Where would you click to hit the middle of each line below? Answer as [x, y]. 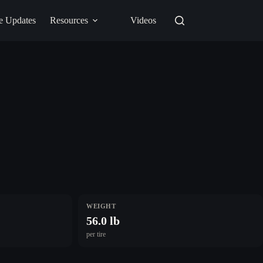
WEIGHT [101, 206]
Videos [143, 20]
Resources [69, 20]
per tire [96, 234]
